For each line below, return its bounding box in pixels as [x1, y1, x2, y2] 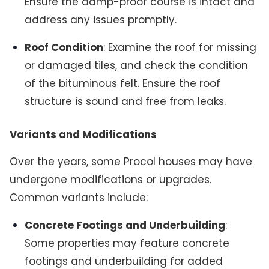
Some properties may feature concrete [25, 235, 230, 250]
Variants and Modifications [9, 127, 157, 142]
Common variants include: [9, 190, 148, 205]
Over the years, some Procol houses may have [9, 154, 252, 169]
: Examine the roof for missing [103, 40, 257, 55]
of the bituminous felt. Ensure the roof [25, 76, 221, 91]
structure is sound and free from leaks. [25, 94, 226, 109]
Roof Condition [25, 40, 104, 55]
